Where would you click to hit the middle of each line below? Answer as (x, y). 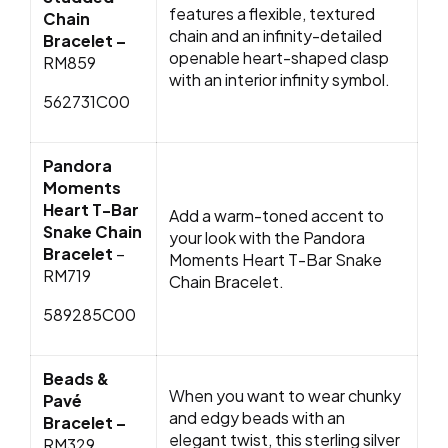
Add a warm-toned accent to (276, 216)
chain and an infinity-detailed (275, 36)
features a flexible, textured (272, 14)
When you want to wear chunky (285, 396)
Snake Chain (92, 232)
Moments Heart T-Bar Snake (275, 260)
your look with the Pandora (267, 238)
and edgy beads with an (257, 418)
